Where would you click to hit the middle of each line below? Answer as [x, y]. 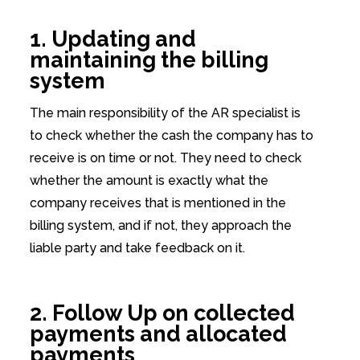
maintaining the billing [149, 59]
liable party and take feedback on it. [137, 248]
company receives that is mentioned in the [157, 203]
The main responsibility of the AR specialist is [165, 113]
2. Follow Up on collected [162, 313]
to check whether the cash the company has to [171, 136]
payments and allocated [158, 334]
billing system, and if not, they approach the [160, 226]
